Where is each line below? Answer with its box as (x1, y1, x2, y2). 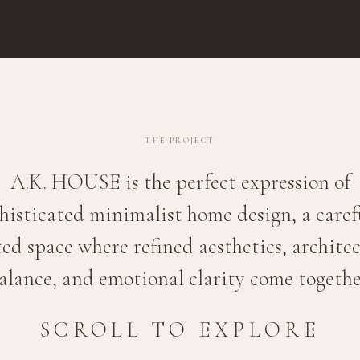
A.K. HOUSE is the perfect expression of (10, 170, 350, 195)
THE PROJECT (145, 136, 215, 145)
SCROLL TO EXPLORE (40, 317, 320, 343)
